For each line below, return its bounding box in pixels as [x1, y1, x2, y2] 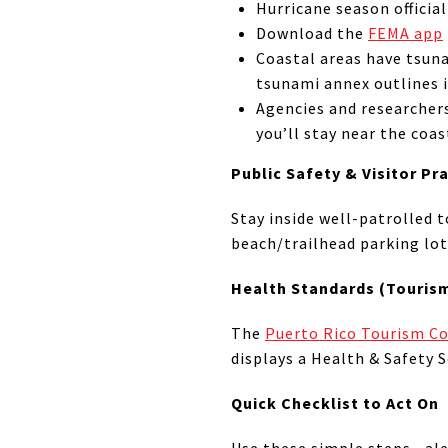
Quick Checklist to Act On [231, 393, 439, 414]
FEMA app [367, 23, 443, 44]
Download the [255, 23, 368, 44]
